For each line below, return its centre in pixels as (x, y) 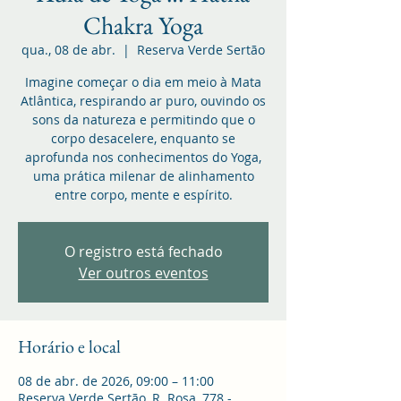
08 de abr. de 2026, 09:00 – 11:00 (116, 380)
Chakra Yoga (143, 25)
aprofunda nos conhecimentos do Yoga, (143, 157)
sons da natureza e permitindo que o (143, 119)
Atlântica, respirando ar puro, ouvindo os (143, 100)
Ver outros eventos (143, 273)
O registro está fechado (143, 251)
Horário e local (69, 346)
